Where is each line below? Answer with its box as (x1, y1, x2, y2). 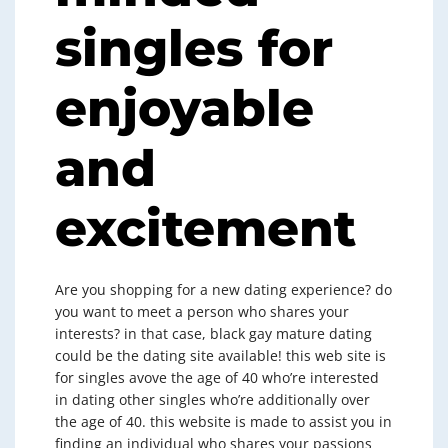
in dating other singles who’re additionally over (55, 390, 370, 409)
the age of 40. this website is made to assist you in (55, 412, 392, 431)
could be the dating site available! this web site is (55, 346, 386, 365)
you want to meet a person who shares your (55, 302, 349, 321)
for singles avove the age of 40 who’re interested (55, 368, 379, 387)
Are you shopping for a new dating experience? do (55, 280, 392, 299)
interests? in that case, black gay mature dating (55, 324, 372, 343)
